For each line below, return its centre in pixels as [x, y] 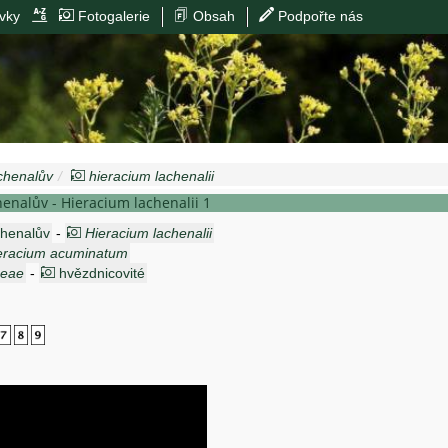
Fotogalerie [112, 16]
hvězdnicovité [102, 272]
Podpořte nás [319, 16]
